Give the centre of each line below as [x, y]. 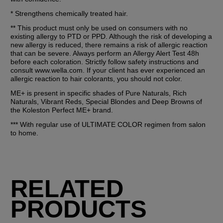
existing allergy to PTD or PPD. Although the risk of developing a [111, 36]
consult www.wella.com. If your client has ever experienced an [108, 70]
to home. [25, 133]
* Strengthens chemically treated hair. [69, 13]
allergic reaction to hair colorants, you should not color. [97, 78]
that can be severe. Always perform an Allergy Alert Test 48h [105, 53]
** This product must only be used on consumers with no [99, 28]
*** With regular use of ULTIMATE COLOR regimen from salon [108, 124]
